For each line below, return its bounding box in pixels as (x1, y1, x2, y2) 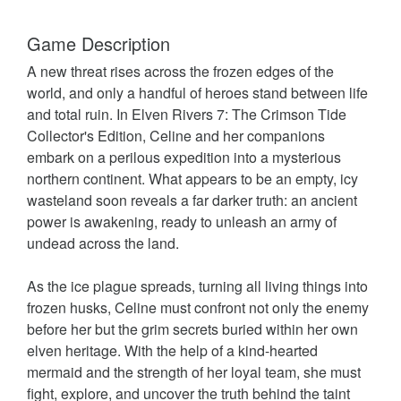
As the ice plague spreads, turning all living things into (27, 275, 368, 296)
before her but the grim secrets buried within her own (27, 318, 358, 339)
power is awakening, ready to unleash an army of (27, 210, 337, 232)
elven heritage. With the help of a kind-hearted (27, 339, 318, 361)
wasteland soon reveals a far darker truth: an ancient (27, 189, 357, 210)
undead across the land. (27, 232, 179, 253)
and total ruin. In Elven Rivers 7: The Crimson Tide (27, 103, 346, 124)
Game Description (27, 30, 170, 56)
